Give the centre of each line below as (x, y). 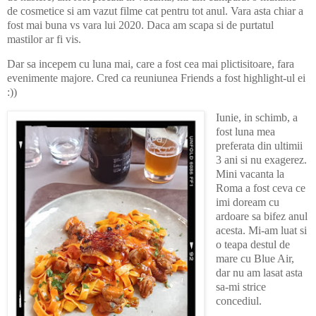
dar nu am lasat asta (259, 273)
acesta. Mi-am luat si (261, 231)
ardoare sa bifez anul (261, 217)
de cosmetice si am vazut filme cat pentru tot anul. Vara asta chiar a (155, 11)
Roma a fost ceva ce (260, 188)
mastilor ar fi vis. (45, 39)
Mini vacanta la (250, 174)
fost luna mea (245, 132)
